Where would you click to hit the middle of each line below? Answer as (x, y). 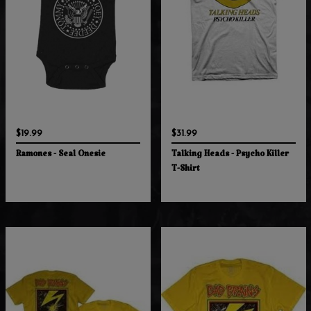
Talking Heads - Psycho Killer (230, 157)
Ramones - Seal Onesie (60, 157)
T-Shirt (185, 171)
